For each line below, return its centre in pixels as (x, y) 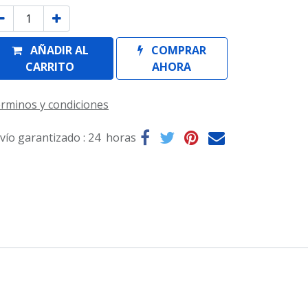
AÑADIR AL (59, 51)
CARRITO (50, 67)
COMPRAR (178, 51)
